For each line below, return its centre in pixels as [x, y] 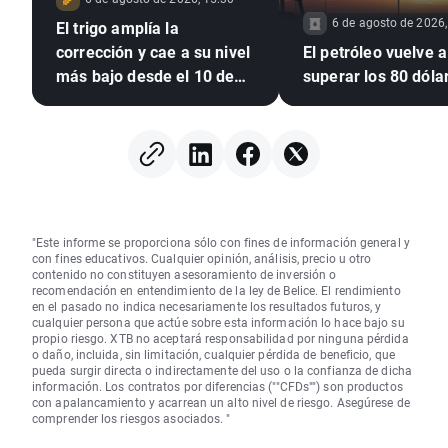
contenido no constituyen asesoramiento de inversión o [184, 274]
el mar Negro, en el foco [144, 124]
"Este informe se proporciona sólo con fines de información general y [221, 242]
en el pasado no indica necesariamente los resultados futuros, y [207, 306]
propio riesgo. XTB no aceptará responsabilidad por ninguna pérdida [220, 338]
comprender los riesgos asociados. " [131, 418]
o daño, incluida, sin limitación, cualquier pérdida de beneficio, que [213, 354]
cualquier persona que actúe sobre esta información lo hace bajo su [218, 322]
